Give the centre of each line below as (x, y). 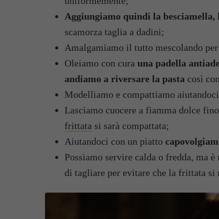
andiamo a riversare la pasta (125, 79)
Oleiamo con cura (100, 63)
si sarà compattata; (131, 126)
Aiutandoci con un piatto (115, 141)
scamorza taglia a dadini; (114, 32)
